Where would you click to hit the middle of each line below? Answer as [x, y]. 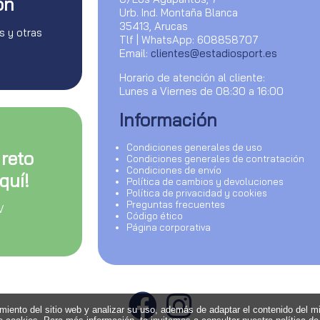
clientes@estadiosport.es [214, 53]
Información [168, 119]
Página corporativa [168, 227]
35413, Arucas [153, 26]
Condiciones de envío [174, 170]
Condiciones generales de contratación [215, 158]
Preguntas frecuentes [175, 204]
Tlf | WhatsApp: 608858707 [189, 39]
